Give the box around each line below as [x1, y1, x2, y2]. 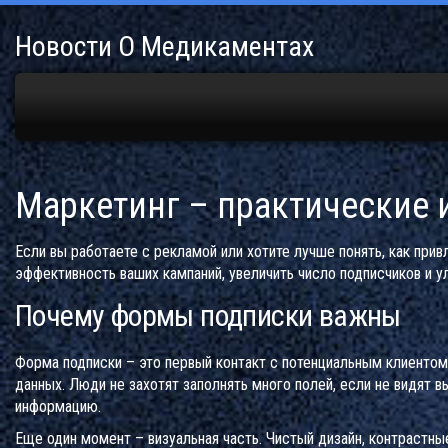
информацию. [15, 397, 101, 416]
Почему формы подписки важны [15, 298, 401, 333]
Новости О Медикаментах [15, 30, 314, 63]
